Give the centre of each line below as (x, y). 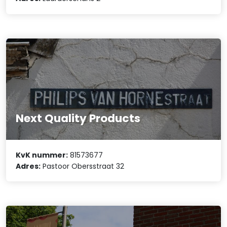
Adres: (28, 166)
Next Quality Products (78, 119)
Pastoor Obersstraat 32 (83, 166)
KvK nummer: (42, 155)
